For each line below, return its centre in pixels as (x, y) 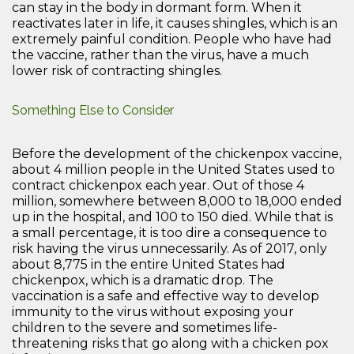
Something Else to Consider (93, 110)
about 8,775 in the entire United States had (149, 264)
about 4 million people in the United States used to (173, 169)
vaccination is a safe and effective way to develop (166, 296)
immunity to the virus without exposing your (153, 311)
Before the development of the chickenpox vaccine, (177, 153)
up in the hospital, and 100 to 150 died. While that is (172, 217)
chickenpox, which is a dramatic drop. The (143, 280)
